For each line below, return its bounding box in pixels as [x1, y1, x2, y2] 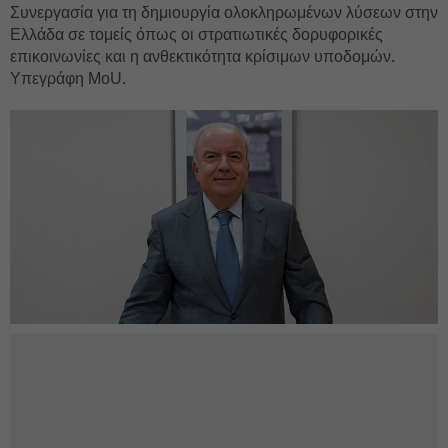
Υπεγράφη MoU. [10, 70, 126, 87]
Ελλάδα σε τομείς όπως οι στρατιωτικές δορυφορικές [10, 26, 383, 43]
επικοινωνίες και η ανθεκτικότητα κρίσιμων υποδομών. [10, 48, 395, 65]
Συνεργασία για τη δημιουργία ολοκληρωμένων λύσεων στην [10, 4, 438, 21]
